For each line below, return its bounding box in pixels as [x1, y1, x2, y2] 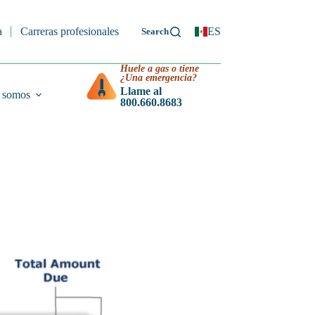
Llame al [120, 85, 162, 97]
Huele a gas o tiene [120, 63, 199, 74]
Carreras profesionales [20, 25, 119, 37]
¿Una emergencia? [120, 72, 197, 83]
